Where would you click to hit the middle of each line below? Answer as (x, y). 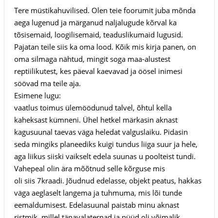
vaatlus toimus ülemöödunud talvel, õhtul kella (93, 107)
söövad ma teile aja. (47, 83)
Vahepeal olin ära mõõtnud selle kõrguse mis (89, 168)
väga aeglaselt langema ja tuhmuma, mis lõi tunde (98, 192)
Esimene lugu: (37, 95)
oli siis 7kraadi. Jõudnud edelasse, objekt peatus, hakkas (108, 180)
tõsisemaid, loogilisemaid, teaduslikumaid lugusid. (98, 34)
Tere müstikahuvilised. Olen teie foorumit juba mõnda (105, 10)
